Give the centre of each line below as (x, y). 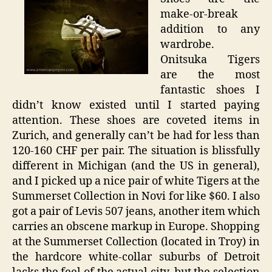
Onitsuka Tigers (210, 60)
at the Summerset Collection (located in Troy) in (136, 242)
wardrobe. (187, 45)
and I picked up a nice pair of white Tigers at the (136, 182)
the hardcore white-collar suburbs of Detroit (136, 257)
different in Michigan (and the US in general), (136, 166)
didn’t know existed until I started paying (136, 106)
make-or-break (199, 15)
